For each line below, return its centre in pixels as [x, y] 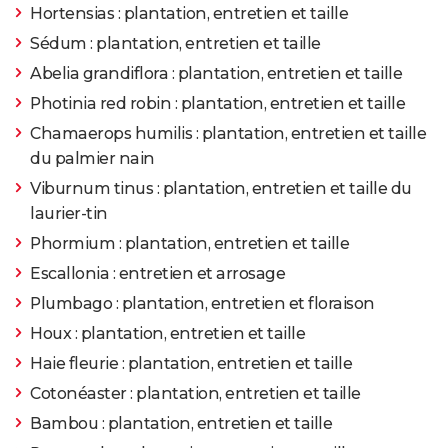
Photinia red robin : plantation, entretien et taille [217, 104]
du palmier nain [92, 159]
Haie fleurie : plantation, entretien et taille [191, 364]
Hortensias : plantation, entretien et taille [189, 14]
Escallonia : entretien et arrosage [157, 274]
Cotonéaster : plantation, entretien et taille [195, 394]
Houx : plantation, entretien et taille [167, 334]
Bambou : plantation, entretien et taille [181, 424]
